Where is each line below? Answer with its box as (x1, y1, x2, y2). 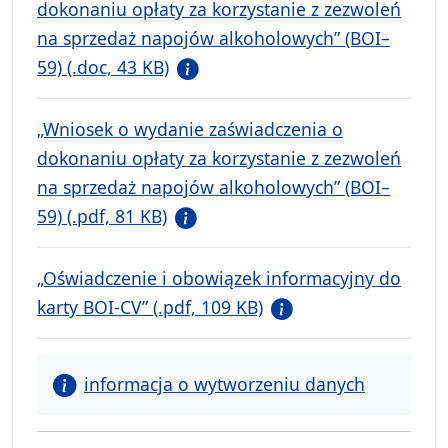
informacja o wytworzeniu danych (84, 372, 365, 397)
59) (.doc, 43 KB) (37, 55, 169, 80)
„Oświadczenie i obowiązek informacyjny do (37, 266, 401, 291)
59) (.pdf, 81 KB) (37, 204, 167, 229)
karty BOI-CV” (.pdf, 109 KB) (37, 295, 263, 320)
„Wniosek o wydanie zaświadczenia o (37, 117, 343, 142)
